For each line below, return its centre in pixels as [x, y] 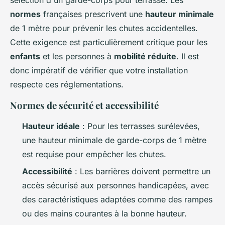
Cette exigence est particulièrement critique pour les [109, 42]
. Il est [188, 56]
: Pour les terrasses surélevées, [140, 126]
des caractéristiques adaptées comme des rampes [117, 200]
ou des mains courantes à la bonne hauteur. [104, 214]
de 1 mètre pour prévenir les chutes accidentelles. [104, 28]
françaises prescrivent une [93, 14]
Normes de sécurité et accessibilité [84, 105]
